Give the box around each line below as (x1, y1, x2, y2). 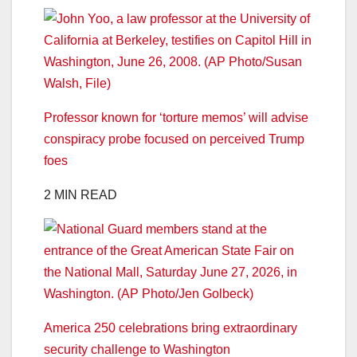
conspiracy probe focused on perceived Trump (44, 131, 304, 146)
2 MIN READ (44, 187, 117, 202)
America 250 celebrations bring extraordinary (44, 320, 297, 335)
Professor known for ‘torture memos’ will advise (44, 110, 308, 124)
